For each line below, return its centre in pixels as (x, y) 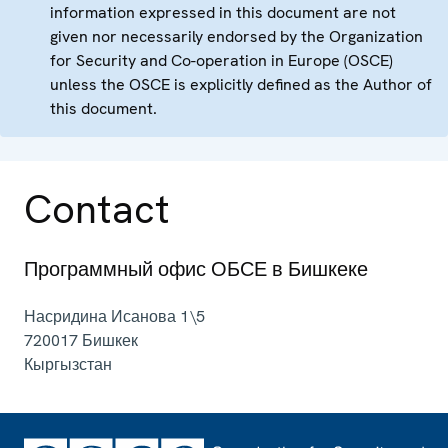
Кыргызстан (68, 365)
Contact (97, 209)
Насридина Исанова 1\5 (114, 317)
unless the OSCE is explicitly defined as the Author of (241, 85)
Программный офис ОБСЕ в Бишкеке (196, 269)
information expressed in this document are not (223, 13)
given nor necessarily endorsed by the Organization (236, 37)
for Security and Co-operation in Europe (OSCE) (221, 61)
